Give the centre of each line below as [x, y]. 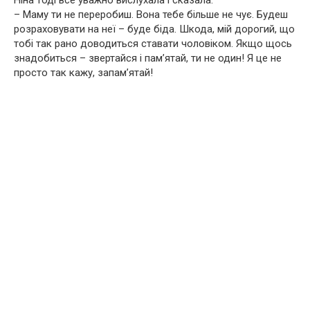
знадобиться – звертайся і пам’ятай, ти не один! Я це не [148, 58]
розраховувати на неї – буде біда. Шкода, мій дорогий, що [154, 29]
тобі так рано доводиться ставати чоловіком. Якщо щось [153, 43]
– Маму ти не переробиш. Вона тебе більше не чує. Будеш [151, 14]
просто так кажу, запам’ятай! [83, 72]
